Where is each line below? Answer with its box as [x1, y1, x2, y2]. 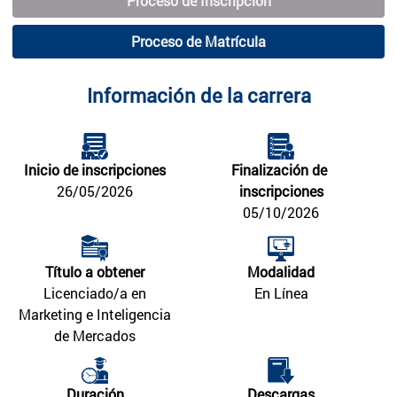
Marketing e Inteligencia [19, 304, 171, 323]
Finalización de [231, 160, 327, 179]
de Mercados [54, 325, 136, 345]
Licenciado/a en [43, 283, 146, 302]
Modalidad [247, 261, 315, 281]
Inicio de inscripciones [24, 160, 166, 179]
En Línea [253, 283, 308, 302]
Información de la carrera [86, 82, 311, 108]
